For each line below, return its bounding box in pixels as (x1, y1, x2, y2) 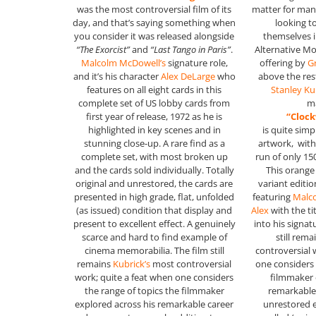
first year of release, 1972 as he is (86, 110, 223, 123)
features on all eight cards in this (87, 83, 222, 97)
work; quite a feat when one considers (75, 271, 234, 284)
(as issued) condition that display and (76, 204, 233, 217)
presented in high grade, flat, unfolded (74, 190, 235, 204)
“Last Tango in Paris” (150, 43, 231, 56)
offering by (260, 56, 308, 70)
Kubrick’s (113, 257, 151, 271)
